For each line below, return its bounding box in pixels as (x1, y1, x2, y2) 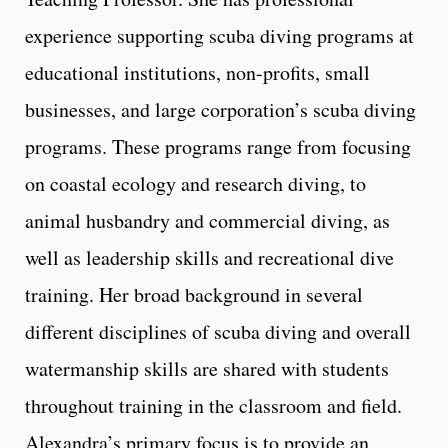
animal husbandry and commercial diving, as (25, 206, 390, 234)
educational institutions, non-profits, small (25, 58, 370, 86)
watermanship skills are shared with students (25, 354, 389, 382)
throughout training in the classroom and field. (25, 391, 402, 419)
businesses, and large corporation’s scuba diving (25, 95, 416, 123)
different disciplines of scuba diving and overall (25, 317, 411, 345)
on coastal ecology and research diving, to (25, 169, 366, 197)
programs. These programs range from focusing (25, 132, 411, 160)
